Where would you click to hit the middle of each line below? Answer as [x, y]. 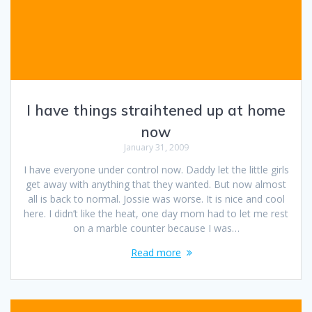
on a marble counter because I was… [156, 228]
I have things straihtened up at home [156, 110]
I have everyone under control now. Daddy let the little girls [156, 170]
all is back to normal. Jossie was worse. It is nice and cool [156, 199]
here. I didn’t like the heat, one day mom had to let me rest [156, 214]
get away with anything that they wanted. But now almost [156, 185]
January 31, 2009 [156, 148]
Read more [156, 253]
